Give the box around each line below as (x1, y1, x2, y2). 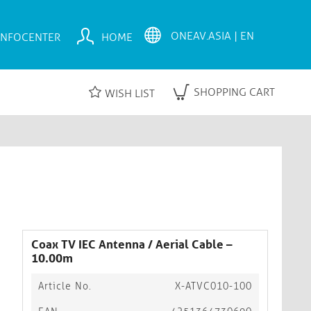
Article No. (38, 280, 92, 292)
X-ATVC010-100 (175, 280, 252, 292)
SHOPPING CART (194, 85, 275, 99)
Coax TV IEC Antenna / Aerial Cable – (31, 237, 233, 251)
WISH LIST (105, 86, 155, 100)
